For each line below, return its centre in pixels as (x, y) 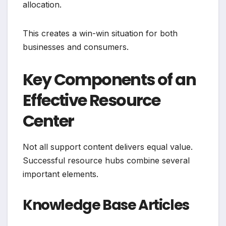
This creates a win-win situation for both (100, 34)
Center (48, 121)
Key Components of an (109, 80)
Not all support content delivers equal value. (108, 147)
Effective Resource (92, 100)
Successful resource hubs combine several (106, 161)
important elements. (61, 174)
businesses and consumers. (76, 47)
